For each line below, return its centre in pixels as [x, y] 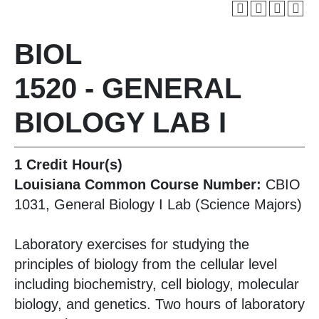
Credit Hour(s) [74, 164]
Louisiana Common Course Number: [138, 184]
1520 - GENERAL [127, 88]
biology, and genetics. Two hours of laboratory [159, 304]
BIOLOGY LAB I [120, 122]
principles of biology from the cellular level [146, 264]
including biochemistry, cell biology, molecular [157, 284]
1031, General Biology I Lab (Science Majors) [158, 204]
